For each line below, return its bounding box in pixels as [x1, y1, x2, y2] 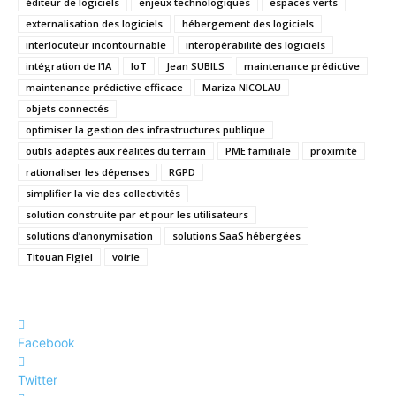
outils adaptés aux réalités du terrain [26, 144, 206, 157]
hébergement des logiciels [182, 17, 314, 30]
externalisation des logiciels [26, 17, 163, 30]
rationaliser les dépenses [26, 165, 149, 179]
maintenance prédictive [244, 59, 360, 72]
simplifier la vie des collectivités [26, 187, 180, 200]
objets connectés [26, 102, 109, 115]
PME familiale [225, 144, 291, 157]
